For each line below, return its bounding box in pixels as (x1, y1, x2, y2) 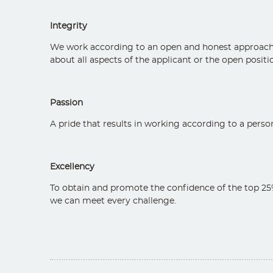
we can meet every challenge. (50, 197, 176, 206)
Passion (50, 99, 83, 108)
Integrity (50, 22, 87, 31)
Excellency (50, 163, 94, 172)
